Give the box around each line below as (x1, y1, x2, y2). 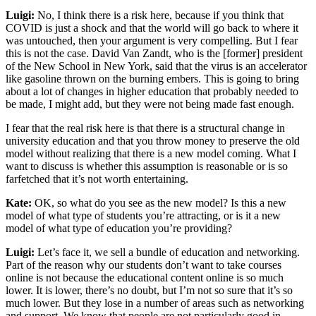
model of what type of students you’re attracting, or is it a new (6, 209, 281, 221)
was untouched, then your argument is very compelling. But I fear (6, 34, 298, 47)
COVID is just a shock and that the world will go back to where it (6, 21, 298, 34)
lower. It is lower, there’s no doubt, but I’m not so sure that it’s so (6, 284, 293, 296)
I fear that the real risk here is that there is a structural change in (6, 121, 285, 134)
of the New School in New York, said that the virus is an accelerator (6, 59, 307, 72)
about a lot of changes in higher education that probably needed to (6, 85, 298, 97)
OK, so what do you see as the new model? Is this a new (35, 196, 286, 209)
